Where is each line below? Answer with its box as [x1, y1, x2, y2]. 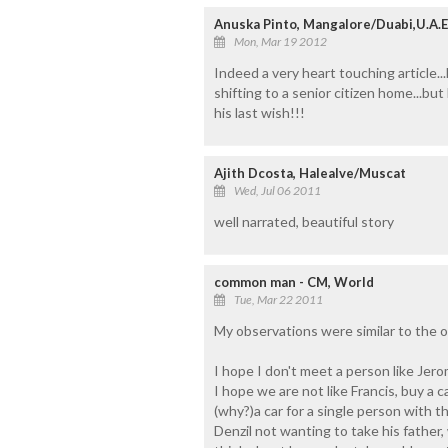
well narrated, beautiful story [213, 212, 394, 230]
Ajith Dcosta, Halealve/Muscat [213, 164, 406, 181]
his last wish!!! [213, 103, 305, 121]
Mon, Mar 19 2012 [233, 33, 327, 49]
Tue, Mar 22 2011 [233, 291, 323, 307]
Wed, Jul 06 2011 [233, 182, 321, 198]
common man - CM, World [213, 273, 374, 290]
